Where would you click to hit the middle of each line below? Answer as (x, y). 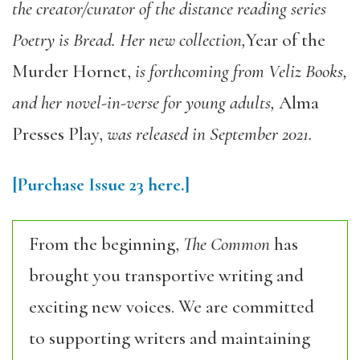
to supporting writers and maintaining (170, 338)
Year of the (286, 40)
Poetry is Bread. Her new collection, (129, 40)
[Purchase (50, 185)
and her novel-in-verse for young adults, (145, 103)
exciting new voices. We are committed (172, 307)
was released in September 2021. (210, 134)
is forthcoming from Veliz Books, (241, 72)
